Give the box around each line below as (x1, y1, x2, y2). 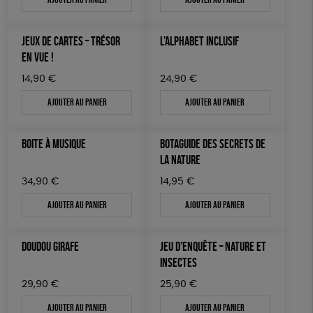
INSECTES (160, 255, 197, 270)
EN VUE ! (22, 50, 54, 65)
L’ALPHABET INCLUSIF (160, 34, 239, 49)
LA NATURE (160, 152, 201, 168)
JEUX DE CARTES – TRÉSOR (22, 34, 121, 49)
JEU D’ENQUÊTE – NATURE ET (160, 239, 266, 254)
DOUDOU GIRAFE (22, 239, 80, 254)
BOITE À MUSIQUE (22, 136, 87, 152)
